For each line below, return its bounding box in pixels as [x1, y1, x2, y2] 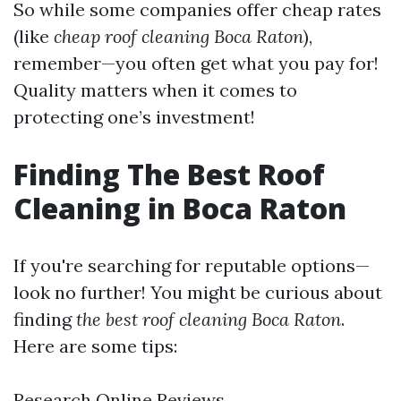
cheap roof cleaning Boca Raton [54, 25, 303, 47]
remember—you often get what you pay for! [13, 52, 379, 74]
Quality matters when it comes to [13, 79, 297, 101]
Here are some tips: [13, 335, 177, 357]
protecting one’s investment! [13, 106, 255, 128]
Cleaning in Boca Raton [13, 189, 346, 227]
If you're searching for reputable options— [13, 254, 370, 277]
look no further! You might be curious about [13, 281, 382, 303]
